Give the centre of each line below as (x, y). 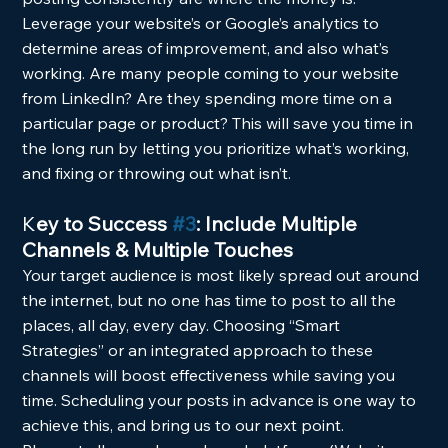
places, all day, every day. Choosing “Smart (183, 325)
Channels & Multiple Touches (158, 249)
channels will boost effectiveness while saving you (211, 375)
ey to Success (104, 223)
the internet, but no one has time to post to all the (211, 300)
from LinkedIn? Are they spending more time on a (209, 98)
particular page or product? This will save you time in (220, 123)
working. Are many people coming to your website (213, 73)
